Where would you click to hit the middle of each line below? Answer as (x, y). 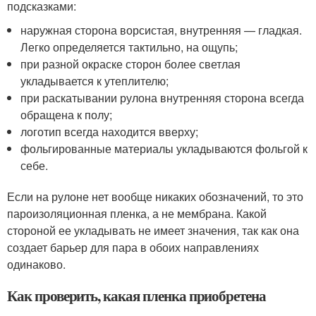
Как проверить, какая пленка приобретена (137, 296)
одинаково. (36, 264)
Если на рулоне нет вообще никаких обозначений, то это (155, 196)
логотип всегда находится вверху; (110, 132)
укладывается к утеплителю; (95, 81)
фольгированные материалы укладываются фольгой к (164, 148)
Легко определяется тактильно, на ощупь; (129, 47)
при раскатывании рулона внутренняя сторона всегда (163, 98)
